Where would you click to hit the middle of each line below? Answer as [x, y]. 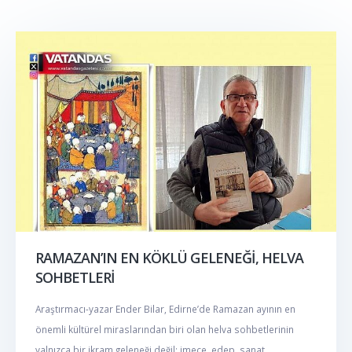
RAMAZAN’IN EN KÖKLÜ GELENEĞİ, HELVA [169, 258]
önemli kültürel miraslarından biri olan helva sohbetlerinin [165, 329]
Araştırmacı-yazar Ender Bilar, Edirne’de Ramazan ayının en [165, 308]
